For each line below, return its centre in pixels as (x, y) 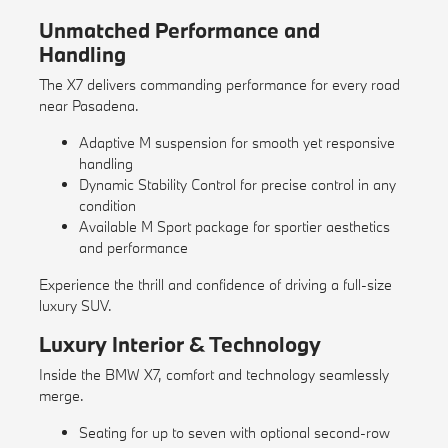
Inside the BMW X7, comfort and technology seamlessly (213, 375)
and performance (133, 248)
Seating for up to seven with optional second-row (234, 433)
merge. (61, 396)
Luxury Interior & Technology (179, 344)
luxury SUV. (75, 306)
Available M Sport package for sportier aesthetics (234, 227)
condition (107, 206)
